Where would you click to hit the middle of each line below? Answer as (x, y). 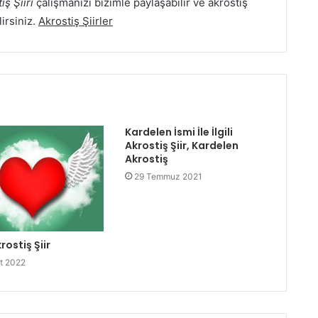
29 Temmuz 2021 (168, 176)
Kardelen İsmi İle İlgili (179, 132)
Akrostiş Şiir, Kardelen (181, 145)
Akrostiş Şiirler (76, 21)
